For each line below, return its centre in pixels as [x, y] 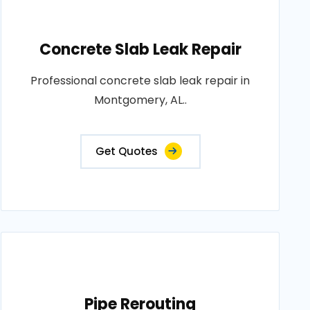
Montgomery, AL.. [140, 100]
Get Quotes [126, 152]
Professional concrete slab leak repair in [140, 81]
